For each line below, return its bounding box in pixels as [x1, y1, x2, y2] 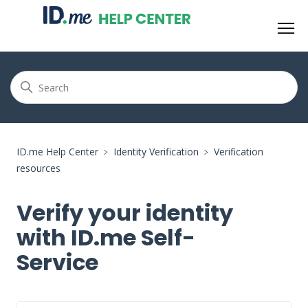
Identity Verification [113, 145, 199, 159]
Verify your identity [16, 197, 233, 229]
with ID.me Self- [16, 222, 195, 254]
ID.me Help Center [16, 145, 98, 159]
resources [16, 162, 60, 175]
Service [16, 247, 98, 278]
